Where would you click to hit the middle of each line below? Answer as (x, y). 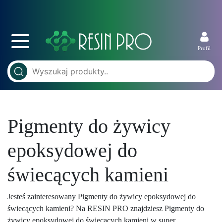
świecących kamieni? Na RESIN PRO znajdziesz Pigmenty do (106, 208)
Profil (204, 48)
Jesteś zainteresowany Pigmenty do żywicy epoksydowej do (102, 196)
